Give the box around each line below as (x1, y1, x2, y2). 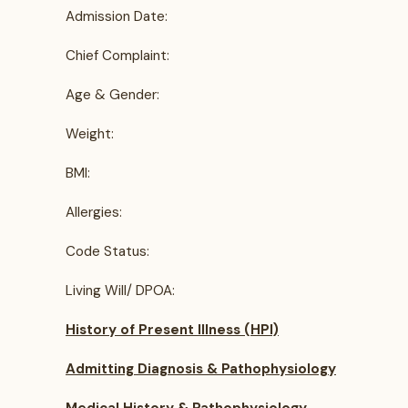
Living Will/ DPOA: (66, 281, 175, 300)
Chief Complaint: (66, 46, 169, 65)
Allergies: (66, 203, 122, 221)
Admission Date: (66, 7, 168, 25)
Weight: (66, 125, 114, 143)
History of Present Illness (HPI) (66, 321, 279, 339)
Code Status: (66, 242, 149, 260)
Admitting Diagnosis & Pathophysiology (66, 360, 336, 378)
